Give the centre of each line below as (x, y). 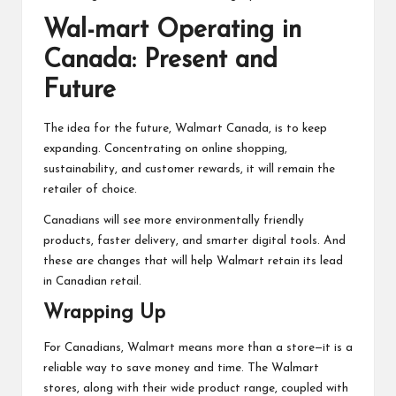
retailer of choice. (90, 189)
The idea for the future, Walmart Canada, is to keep (185, 128)
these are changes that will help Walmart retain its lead (193, 261)
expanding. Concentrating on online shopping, (165, 148)
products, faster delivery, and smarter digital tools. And (194, 240)
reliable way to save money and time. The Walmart (181, 369)
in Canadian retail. (92, 281)
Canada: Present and (160, 60)
